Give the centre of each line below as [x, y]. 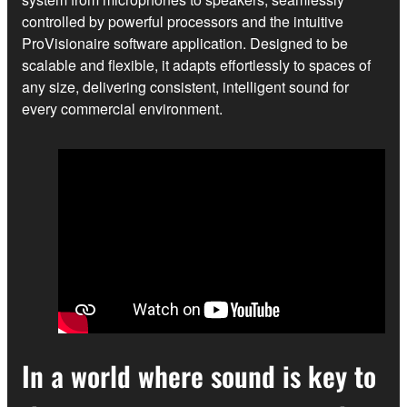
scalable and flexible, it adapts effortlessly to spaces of [196, 65]
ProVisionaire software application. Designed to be [185, 43]
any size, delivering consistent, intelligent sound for [185, 86]
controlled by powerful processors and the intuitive [183, 21]
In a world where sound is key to [199, 376]
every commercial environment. [122, 108]
